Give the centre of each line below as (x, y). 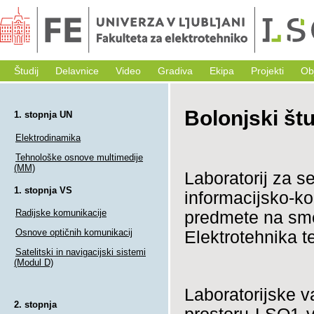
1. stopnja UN (43, 115)
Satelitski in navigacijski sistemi (81, 252)
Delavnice (77, 71)
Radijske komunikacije (61, 213)
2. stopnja (35, 305)
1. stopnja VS (43, 190)
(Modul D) (34, 263)
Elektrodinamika (48, 137)
